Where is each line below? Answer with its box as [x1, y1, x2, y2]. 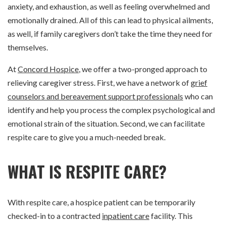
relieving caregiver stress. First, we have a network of [8, 78, 191, 88]
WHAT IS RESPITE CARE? [8, 159, 166, 184]
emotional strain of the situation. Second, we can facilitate [8, 119, 205, 129]
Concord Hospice [18, 64, 79, 74]
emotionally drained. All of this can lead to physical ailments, [8, 15, 213, 25]
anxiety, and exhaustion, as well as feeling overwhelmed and [8, 2, 210, 12]
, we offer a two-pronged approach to [79, 64, 207, 74]
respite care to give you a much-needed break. [8, 132, 165, 142]
